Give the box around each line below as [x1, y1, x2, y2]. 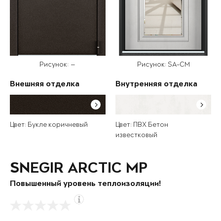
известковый [115, 132, 157, 140]
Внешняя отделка [10, 80, 79, 89]
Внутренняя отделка [115, 80, 197, 89]
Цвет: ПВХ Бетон [115, 121, 168, 129]
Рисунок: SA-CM [137, 61, 190, 69]
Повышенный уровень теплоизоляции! [10, 180, 161, 189]
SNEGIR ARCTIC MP [10, 161, 147, 178]
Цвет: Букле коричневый [10, 121, 88, 129]
